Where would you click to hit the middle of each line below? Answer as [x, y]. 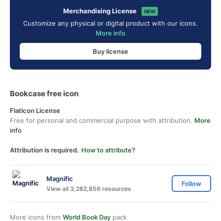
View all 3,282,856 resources [89, 188]
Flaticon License [35, 110]
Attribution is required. [44, 150]
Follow [191, 184]
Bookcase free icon [44, 93]
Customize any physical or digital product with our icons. [110, 23]
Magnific [60, 178]
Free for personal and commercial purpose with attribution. [102, 120]
